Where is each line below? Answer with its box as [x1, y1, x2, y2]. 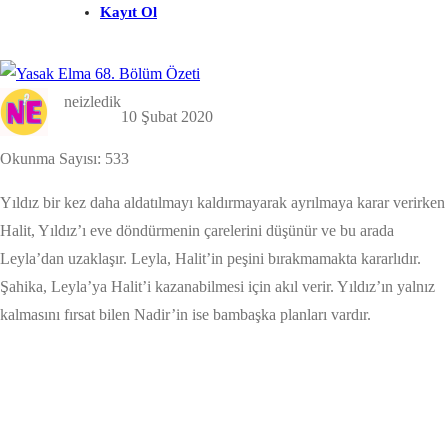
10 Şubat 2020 [121, 107, 213, 125]
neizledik [64, 93, 121, 110]
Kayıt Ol [100, 4, 157, 20]
